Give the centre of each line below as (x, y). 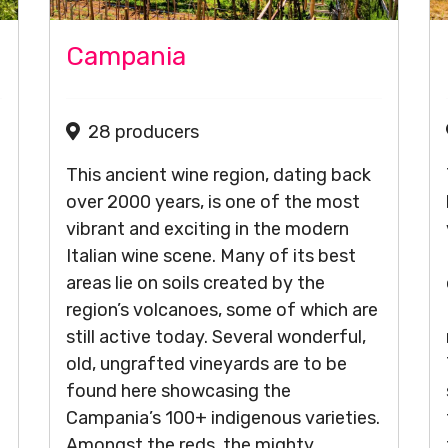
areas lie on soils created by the (195, 283)
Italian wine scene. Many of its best (211, 256)
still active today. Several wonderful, (216, 337)
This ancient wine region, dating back (218, 175)
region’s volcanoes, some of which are (222, 310)
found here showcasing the (178, 391)
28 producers (143, 132)
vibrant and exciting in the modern (207, 229)
